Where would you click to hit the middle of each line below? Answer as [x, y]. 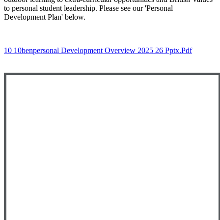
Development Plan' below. [45, 17]
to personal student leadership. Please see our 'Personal [88, 8]
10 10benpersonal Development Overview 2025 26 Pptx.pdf [98, 51]
